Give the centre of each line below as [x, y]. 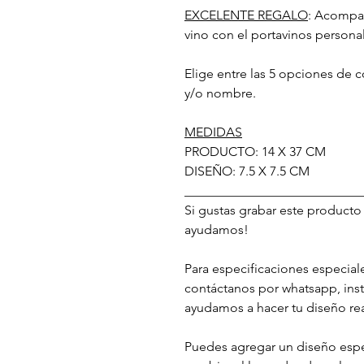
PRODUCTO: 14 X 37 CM [255, 151]
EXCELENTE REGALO [246, 15]
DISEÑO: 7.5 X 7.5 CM [247, 171]
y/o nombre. [220, 93]
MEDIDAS [213, 132]
